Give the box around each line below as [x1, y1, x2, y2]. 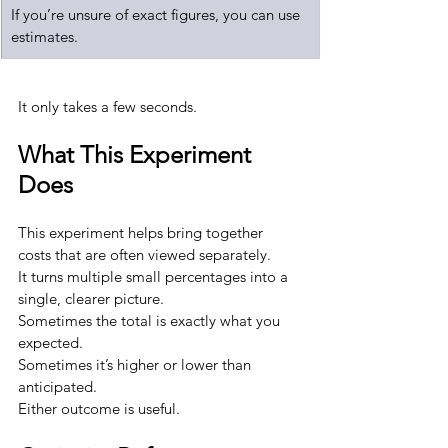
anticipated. [18, 377, 97, 396]
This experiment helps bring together [18, 223, 267, 242]
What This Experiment [18, 140, 257, 169]
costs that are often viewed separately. [18, 245, 271, 264]
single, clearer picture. [18, 289, 164, 308]
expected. [18, 333, 83, 352]
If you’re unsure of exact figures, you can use [11, 5, 304, 24]
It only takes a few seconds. [18, 97, 197, 116]
